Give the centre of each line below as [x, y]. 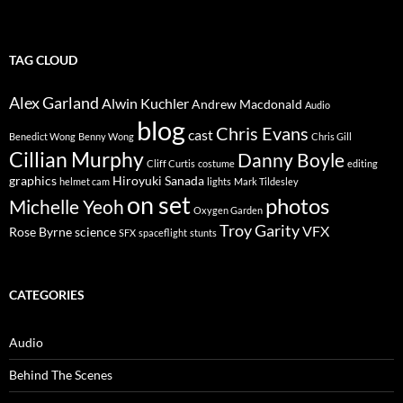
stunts [203, 233]
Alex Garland [54, 103]
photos [297, 206]
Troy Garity [260, 231]
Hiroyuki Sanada [158, 181]
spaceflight [163, 233]
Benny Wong [106, 137]
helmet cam [85, 182]
